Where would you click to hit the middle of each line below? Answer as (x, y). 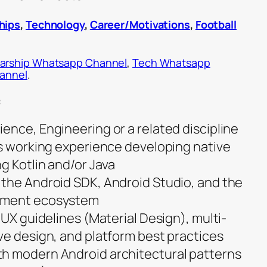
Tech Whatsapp (171, 63)
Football (216, 25)
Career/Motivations (140, 25)
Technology (55, 25)
